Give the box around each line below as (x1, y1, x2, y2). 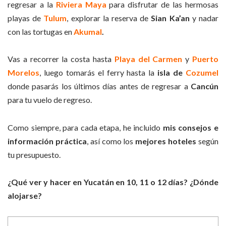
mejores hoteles (135, 136, 197, 146)
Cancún (191, 81, 218, 91)
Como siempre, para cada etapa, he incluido (8, 122, 163, 132)
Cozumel (186, 68, 219, 78)
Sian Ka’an (151, 13, 190, 23)
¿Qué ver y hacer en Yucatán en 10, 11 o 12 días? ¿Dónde (8, 177, 218, 187)
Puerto (192, 54, 219, 64)
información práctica (8, 136, 87, 146)
